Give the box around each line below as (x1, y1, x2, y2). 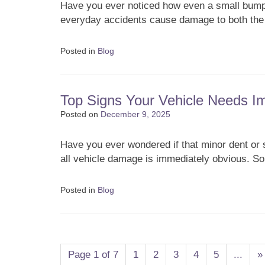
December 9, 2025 (101, 109, 170, 119)
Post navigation (60, 233, 128, 244)
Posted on (60, 109, 98, 119)
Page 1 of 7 (68, 249, 118, 260)
